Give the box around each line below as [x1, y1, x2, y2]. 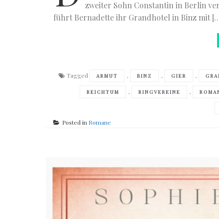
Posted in [62, 118, 89, 126]
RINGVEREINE [138, 88, 181, 95]
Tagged [66, 71, 89, 79]
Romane [88, 118, 111, 126]
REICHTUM [87, 88, 120, 95]
